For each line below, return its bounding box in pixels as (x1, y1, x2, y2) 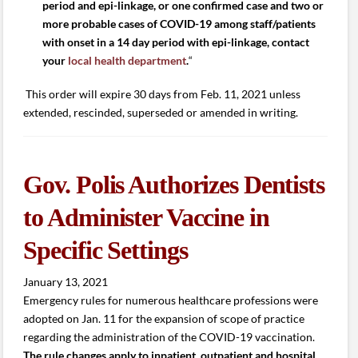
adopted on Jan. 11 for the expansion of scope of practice (23, 311, 305, 325)
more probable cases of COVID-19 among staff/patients (42, 17, 316, 31)
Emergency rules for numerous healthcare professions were (23, 292, 319, 307)
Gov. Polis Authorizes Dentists (23, 170, 324, 200)
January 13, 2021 (23, 274, 109, 288)
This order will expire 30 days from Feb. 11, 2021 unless (23, 86, 301, 101)
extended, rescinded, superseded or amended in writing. (23, 105, 299, 119)
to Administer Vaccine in (23, 203, 269, 233)
